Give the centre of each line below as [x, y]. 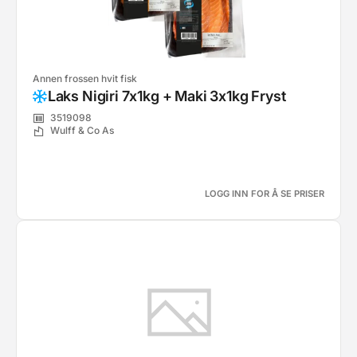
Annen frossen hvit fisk [85, 78]
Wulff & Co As [82, 131]
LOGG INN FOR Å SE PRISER [265, 194]
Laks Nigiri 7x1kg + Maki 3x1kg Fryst [167, 96]
